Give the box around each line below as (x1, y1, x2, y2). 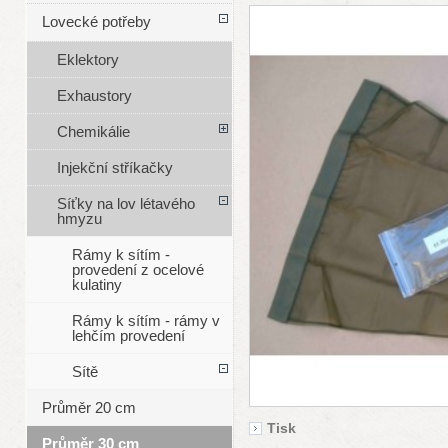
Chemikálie (56, 123, 130, 141)
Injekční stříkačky (56, 159, 173, 177)
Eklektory (56, 51, 119, 69)
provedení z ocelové (71, 261, 204, 279)
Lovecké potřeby (41, 13, 151, 31)
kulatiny (71, 276, 122, 294)
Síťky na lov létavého (56, 195, 195, 213)
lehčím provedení (71, 327, 185, 345)
